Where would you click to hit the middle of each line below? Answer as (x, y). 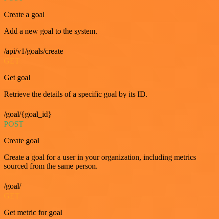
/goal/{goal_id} (28, 114)
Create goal (22, 141)
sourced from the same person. (51, 166)
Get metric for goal (33, 213)
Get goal (17, 78)
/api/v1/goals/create (33, 51)
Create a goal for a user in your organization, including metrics (100, 157)
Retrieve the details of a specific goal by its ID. (76, 94)
